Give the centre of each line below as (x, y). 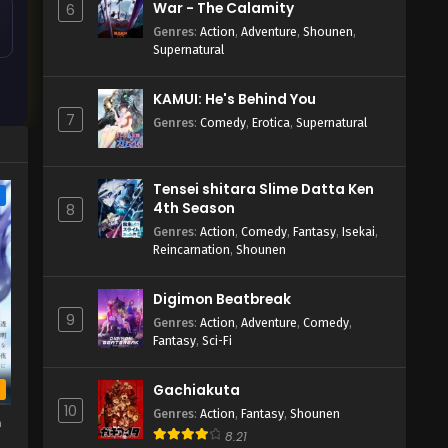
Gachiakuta (196, 390)
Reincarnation (191, 249)
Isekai (358, 231)
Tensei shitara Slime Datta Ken (263, 189)
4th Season (194, 208)
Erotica (271, 122)
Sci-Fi (217, 340)
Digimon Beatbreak (222, 299)
